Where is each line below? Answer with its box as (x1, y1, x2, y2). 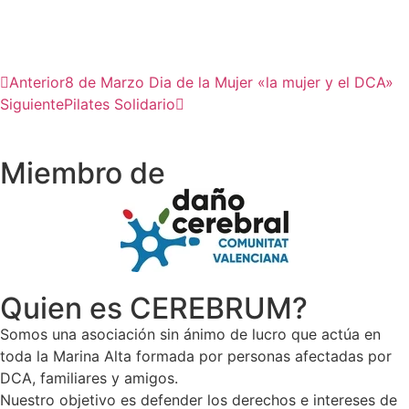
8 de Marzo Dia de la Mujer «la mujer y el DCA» (65, 73, 393, 91)
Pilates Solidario (64, 95, 175, 113)
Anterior (9, 73, 65, 91)
